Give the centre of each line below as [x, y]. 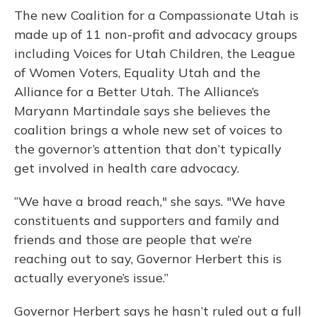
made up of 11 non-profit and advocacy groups [156, 34]
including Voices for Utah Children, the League [155, 53]
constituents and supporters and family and [147, 220]
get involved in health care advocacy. [127, 168]
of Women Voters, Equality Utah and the [137, 73]
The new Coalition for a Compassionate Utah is [156, 15]
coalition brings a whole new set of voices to [148, 130]
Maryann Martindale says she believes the [142, 111]
